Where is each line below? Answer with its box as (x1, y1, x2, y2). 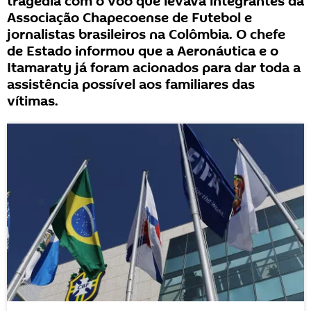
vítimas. (7, 91, 58, 111)
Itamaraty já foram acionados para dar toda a (7, 58, 301, 78)
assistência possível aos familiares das (7, 74, 255, 94)
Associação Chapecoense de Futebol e (7, 8, 252, 28)
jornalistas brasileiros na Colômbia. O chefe (7, 24, 285, 44)
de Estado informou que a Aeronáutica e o (7, 41, 278, 61)
